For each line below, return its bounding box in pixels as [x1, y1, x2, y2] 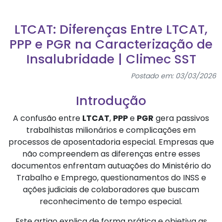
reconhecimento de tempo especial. [40, 196, 182, 208]
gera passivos [154, 112, 209, 124]
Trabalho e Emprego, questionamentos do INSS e [16, 172, 206, 184]
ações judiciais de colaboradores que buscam [23, 184, 199, 196]
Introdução [76, 92, 146, 110]
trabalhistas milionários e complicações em [26, 124, 196, 136]
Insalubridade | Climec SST [26, 50, 196, 68]
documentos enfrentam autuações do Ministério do [11, 160, 211, 172]
